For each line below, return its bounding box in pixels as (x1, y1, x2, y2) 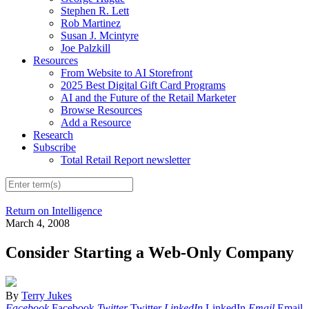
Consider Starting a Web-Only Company (6, 243, 294, 262)
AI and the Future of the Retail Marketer (61, 91, 236, 103)
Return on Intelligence (6, 205, 102, 217)
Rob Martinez (61, 17, 121, 29)
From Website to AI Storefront (61, 66, 192, 79)
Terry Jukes (21, 290, 72, 302)
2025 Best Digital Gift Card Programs (61, 79, 226, 91)
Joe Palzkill (61, 41, 110, 54)
